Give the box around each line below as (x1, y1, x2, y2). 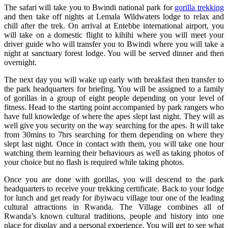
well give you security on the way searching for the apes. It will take (4, 121, 224, 130)
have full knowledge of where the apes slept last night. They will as (4, 111, 224, 121)
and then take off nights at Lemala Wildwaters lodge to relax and (4, 12, 224, 21)
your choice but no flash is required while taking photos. (4, 157, 184, 166)
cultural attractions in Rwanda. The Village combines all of (4, 202, 224, 211)
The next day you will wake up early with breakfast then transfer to (4, 75, 224, 84)
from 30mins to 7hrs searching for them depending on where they (4, 130, 224, 139)
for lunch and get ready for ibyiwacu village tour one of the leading (4, 193, 224, 202)
